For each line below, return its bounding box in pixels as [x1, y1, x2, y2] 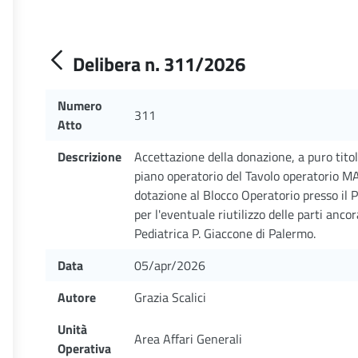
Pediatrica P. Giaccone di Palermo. [134, 224, 316, 243]
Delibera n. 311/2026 [73, 50, 245, 78]
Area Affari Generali [134, 329, 242, 348]
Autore [58, 288, 96, 307]
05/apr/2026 [134, 256, 205, 275]
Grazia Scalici [134, 288, 206, 307]
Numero [58, 96, 102, 115]
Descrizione [58, 147, 121, 166]
